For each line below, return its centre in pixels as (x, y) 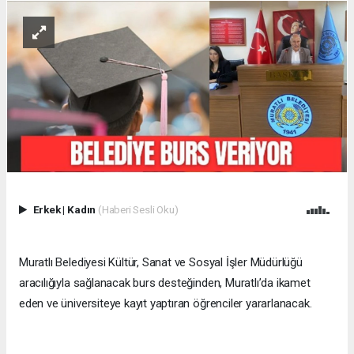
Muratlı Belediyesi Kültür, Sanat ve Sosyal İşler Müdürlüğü (161, 263)
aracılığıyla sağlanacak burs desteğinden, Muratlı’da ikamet (165, 283)
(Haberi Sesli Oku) (138, 210)
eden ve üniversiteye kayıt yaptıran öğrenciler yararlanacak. (166, 304)
